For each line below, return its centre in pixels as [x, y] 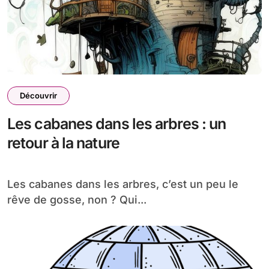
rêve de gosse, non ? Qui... [77, 200]
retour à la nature [63, 143]
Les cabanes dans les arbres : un [117, 124]
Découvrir [38, 95]
